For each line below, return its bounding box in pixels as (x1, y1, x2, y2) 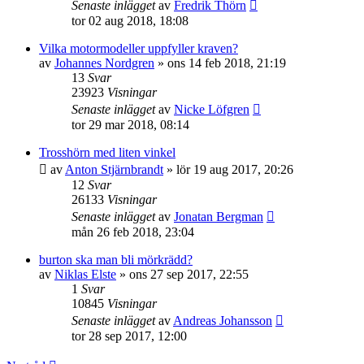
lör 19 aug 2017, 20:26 (176, 162, 293, 176)
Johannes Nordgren (54, 56, 154, 70)
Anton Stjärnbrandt (65, 162, 163, 176)
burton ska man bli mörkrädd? (39, 253, 193, 266)
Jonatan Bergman (174, 210, 263, 223)
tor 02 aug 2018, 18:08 (71, 14, 188, 28)
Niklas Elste (54, 267, 116, 281)
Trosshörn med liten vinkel (39, 145, 175, 159)
